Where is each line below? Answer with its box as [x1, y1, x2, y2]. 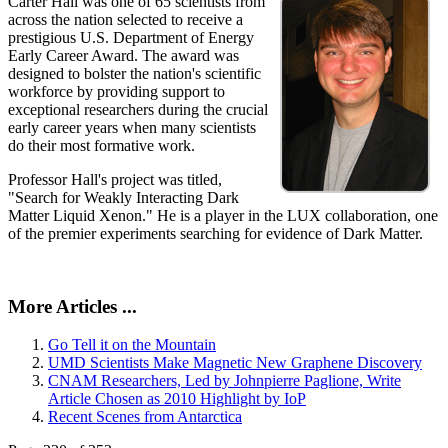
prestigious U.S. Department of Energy [8, 28, 254, 46]
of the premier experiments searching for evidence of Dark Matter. [8, 224, 423, 242]
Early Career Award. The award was [8, 46, 239, 64]
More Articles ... [8, 295, 137, 317]
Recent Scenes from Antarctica [48, 408, 242, 426]
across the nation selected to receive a [8, 10, 243, 28]
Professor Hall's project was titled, [8, 170, 222, 188]
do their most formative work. [8, 136, 195, 154]
